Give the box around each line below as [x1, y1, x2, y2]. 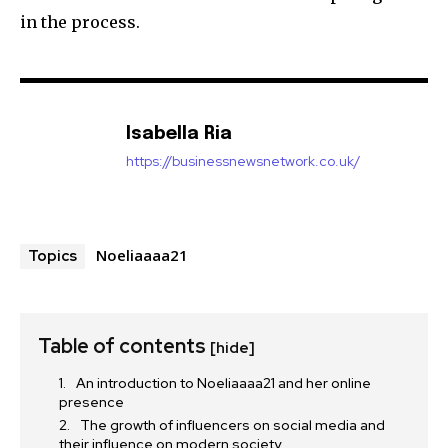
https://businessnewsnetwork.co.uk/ [126, 152, 360, 171]
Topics [28, 246, 77, 267]
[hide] [210, 338, 255, 359]
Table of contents [38, 333, 210, 360]
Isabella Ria [126, 125, 232, 144]
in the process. [20, 12, 140, 33]
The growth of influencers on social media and [80, 416, 385, 435]
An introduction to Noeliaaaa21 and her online [76, 374, 371, 393]
